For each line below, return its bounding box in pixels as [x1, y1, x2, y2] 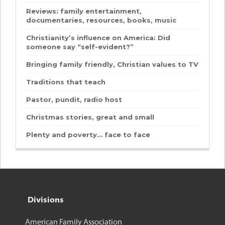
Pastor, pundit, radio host [26, 95, 122, 103]
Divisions [28, 194, 64, 204]
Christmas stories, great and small [26, 113, 154, 121]
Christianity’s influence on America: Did [26, 34, 170, 42]
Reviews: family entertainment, [26, 7, 142, 15]
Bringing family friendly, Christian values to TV [26, 60, 198, 68]
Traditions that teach [26, 78, 105, 86]
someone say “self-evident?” [26, 43, 134, 51]
